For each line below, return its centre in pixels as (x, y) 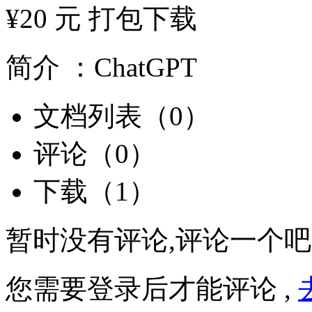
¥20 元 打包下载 (101, 19)
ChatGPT (146, 68)
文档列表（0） (122, 116)
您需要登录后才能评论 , (152, 289)
